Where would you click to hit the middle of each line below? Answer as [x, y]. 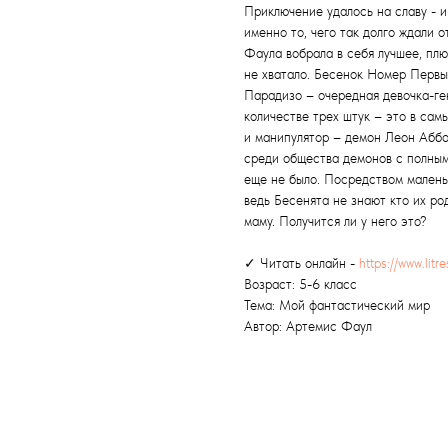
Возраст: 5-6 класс [300, 284]
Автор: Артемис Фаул [308, 326]
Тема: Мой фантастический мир [337, 305]
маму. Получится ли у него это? [335, 221]
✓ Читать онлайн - [301, 263]
